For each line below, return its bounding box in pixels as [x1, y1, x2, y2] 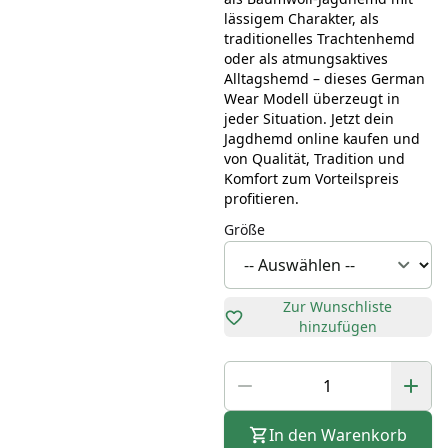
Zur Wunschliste [283, 297, 393, 317]
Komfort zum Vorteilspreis [223, 169, 399, 189]
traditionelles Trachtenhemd [223, 29, 415, 49]
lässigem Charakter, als [223, 9, 379, 29]
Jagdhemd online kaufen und [223, 129, 420, 149]
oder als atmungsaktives [223, 49, 388, 69]
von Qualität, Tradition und [223, 149, 405, 169]
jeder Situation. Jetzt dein [223, 109, 394, 129]
